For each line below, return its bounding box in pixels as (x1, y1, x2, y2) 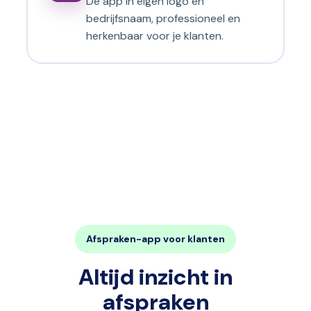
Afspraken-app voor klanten (86, 233, 225, 246)
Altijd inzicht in (78, 262, 233, 292)
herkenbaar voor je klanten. (86, 28, 224, 43)
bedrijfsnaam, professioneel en (86, 10, 240, 26)
